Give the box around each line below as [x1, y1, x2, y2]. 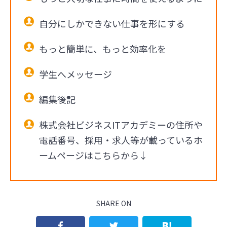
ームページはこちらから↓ [39, 148, 148, 162]
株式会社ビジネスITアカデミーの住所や [39, 118, 203, 131]
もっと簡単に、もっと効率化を [39, 42, 166, 55]
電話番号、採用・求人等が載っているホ [39, 133, 203, 146]
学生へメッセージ [39, 67, 112, 81]
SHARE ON [96, 198, 131, 209]
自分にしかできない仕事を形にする [39, 16, 185, 30]
